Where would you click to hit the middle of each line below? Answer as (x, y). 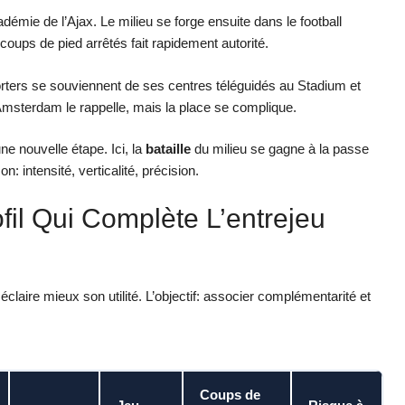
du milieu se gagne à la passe (280, 149)
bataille (168, 149)
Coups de (230, 395)
